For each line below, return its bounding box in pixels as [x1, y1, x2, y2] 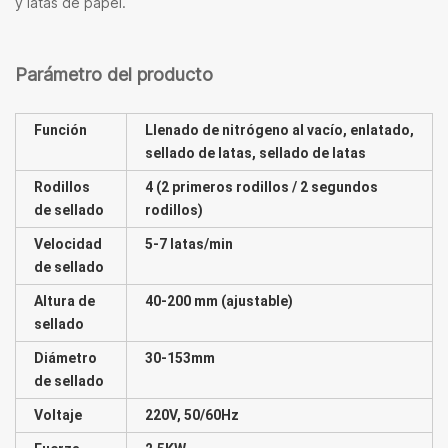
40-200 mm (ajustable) [145, 292, 293, 309]
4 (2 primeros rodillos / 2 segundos [145, 178, 378, 195]
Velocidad [34, 235, 102, 252]
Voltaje [34, 406, 82, 423]
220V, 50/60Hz [145, 406, 239, 423]
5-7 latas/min [145, 235, 233, 252]
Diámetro [34, 349, 97, 366]
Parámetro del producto [15, 63, 213, 85]
